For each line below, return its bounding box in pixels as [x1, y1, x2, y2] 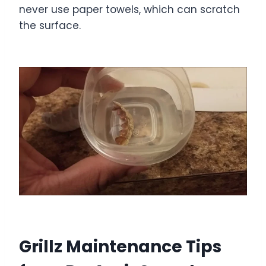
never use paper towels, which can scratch [19, 2, 240, 17]
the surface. [19, 18, 81, 33]
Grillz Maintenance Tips [19, 235, 221, 259]
